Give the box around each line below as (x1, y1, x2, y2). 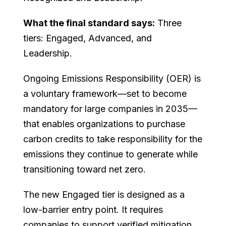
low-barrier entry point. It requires (23, 204, 163, 215)
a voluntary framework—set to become (23, 88, 187, 99)
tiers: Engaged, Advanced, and (23, 32, 152, 43)
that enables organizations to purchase (23, 118, 186, 129)
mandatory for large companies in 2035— (23, 103, 198, 114)
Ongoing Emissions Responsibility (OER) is (23, 73, 201, 84)
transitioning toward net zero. (23, 163, 146, 175)
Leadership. (23, 47, 73, 59)
